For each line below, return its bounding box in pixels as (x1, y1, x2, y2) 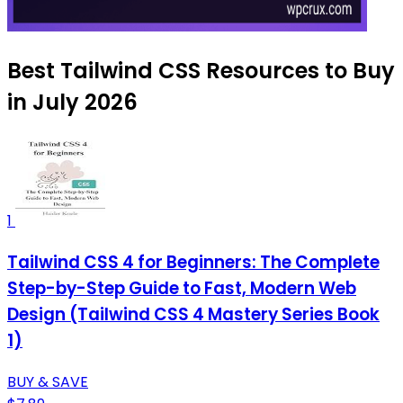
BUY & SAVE (7, 371, 88, 392)
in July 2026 (7, 87, 138, 118)
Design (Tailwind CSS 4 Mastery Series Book (7, 302, 380, 327)
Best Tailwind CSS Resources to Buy (7, 56, 395, 86)
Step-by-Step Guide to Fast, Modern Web (7, 276, 356, 301)
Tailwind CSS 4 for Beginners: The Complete (7, 250, 380, 275)
